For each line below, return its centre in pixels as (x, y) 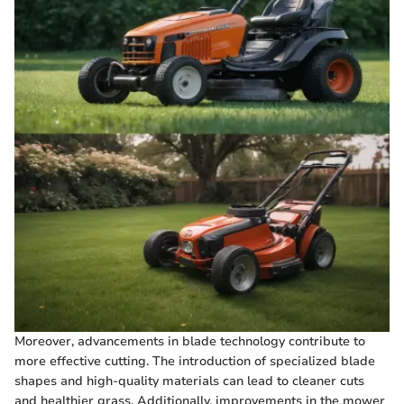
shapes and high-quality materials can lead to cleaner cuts (189, 381)
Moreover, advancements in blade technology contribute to (190, 341)
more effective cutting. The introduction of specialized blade (195, 361)
